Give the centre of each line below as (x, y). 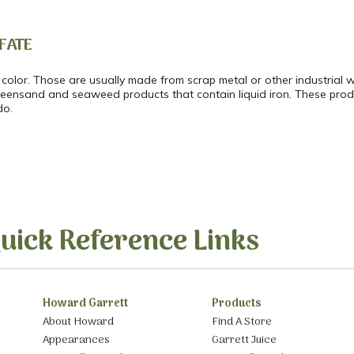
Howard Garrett (85, 304)
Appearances (76, 341)
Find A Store (242, 322)
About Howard (78, 322)
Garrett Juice (245, 341)
